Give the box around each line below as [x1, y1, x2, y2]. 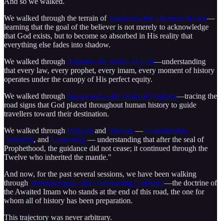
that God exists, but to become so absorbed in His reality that [4, 32, 192, 40]
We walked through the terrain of [4, 14, 109, 23]
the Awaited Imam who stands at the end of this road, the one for [4, 187, 204, 196]
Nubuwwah [67, 92, 103, 101]
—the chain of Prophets [103, 92, 177, 101]
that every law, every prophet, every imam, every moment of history [4, 66, 215, 75]
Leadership [51, 135, 85, 144]
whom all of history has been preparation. [4, 196, 133, 205]
